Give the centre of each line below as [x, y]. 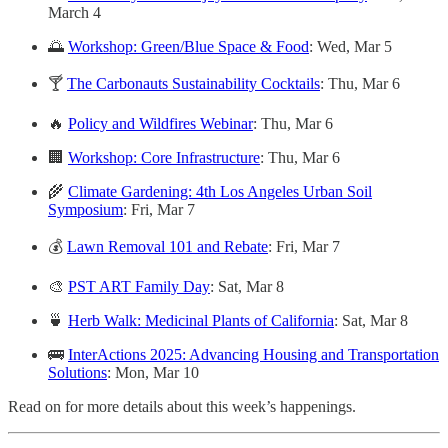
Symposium [85, 210]
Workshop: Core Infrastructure [164, 158]
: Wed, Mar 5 [350, 47]
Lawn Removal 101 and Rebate [167, 247]
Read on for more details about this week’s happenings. [182, 407]
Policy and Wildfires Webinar [160, 124]
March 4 [74, 13]
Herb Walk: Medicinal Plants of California [201, 321]
